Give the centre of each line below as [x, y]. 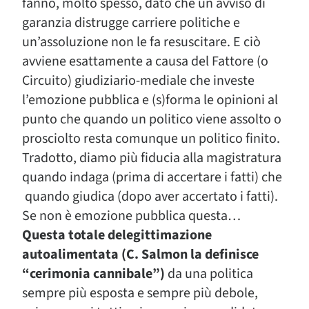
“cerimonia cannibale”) [93, 274]
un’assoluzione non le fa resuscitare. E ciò [141, 42]
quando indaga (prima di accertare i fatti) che [152, 177]
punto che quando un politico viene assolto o [152, 119]
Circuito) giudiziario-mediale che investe [138, 81]
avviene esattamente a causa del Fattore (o [145, 61]
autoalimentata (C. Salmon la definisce [140, 255]
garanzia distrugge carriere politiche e [131, 23]
